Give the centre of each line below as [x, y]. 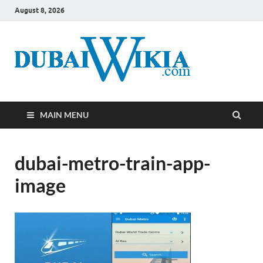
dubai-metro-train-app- [112, 163]
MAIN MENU [64, 115]
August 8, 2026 [40, 10]
